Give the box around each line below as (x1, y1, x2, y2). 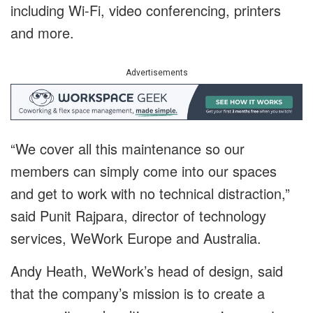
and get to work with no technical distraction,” (10, 183, 290, 204)
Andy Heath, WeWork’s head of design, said (10, 261, 283, 282)
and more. (10, 22, 74, 43)
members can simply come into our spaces (10, 161, 277, 182)
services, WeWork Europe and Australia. (10, 228, 261, 249)
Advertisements (125, 68, 188, 78)
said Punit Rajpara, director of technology (10, 205, 266, 226)
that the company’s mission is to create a (10, 283, 265, 304)
